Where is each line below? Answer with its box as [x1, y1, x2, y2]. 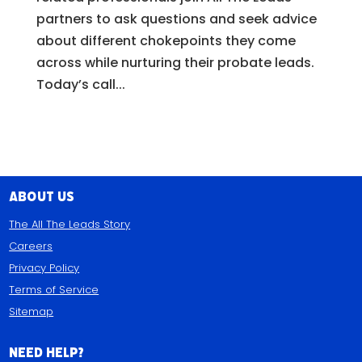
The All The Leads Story [9, 217, 131, 233]
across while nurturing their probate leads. [36, 53, 314, 73]
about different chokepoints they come [36, 32, 296, 51]
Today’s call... [36, 75, 125, 95]
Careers [9, 238, 53, 255]
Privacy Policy [9, 260, 80, 276]
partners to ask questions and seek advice [36, 10, 317, 29]
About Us [9, 188, 75, 206]
